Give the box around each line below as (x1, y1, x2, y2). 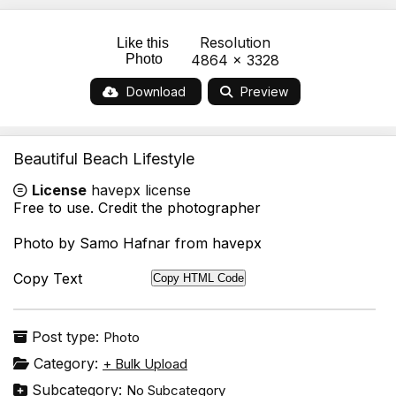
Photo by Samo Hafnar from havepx (13, 233, 262, 252)
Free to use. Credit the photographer (13, 198, 261, 217)
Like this (116, 34, 172, 50)
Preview (236, 83, 288, 99)
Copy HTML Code (152, 270, 244, 285)
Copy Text (13, 269, 82, 287)
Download (122, 83, 189, 99)
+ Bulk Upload (103, 354, 187, 372)
